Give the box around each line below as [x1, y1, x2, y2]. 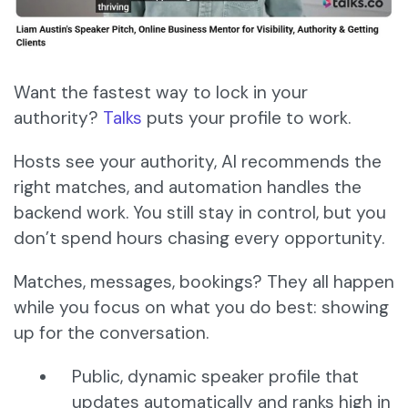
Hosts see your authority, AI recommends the [14, 150, 382, 174]
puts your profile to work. [142, 107, 351, 130]
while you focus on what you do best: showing [14, 296, 389, 320]
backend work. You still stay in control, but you [14, 201, 386, 225]
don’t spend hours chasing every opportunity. [14, 227, 389, 250]
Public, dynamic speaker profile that [72, 365, 359, 389]
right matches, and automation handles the [14, 176, 362, 199]
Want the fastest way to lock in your [14, 81, 308, 105]
